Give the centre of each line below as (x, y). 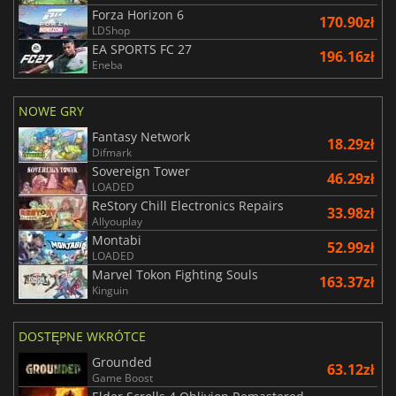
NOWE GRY (51, 111)
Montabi (117, 240)
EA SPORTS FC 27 (142, 49)
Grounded (122, 362)
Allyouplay (117, 222)
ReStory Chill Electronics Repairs (188, 206)
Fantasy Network (141, 137)
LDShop (111, 31)
